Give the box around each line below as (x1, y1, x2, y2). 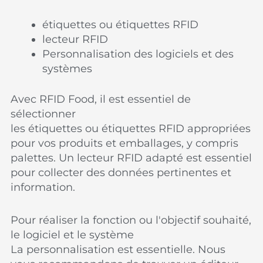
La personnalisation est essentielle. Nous (11, 243, 226, 256)
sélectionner (11, 107, 76, 120)
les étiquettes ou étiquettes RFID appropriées (11, 122, 251, 135)
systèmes (42, 62, 93, 75)
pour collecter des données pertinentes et (11, 166, 232, 179)
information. (11, 180, 79, 194)
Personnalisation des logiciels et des (42, 47, 234, 60)
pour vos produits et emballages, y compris (11, 136, 239, 150)
